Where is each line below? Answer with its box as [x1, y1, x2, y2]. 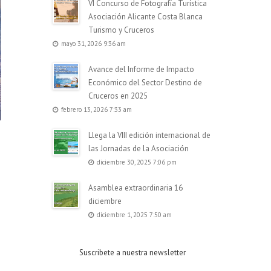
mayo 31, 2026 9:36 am [60, 39, 126, 48]
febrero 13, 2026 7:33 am [60, 105, 132, 114]
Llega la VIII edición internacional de [88, 130, 211, 140]
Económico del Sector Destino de [88, 77, 202, 88]
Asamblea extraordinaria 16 [88, 183, 183, 193]
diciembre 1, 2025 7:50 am [96, 211, 172, 219]
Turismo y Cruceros [88, 25, 154, 35]
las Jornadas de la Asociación [88, 143, 189, 154]
